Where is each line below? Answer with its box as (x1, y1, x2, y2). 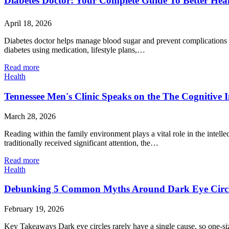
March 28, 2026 (4, 111, 56, 121)
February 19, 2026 (4, 204, 64, 214)
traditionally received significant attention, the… (4, 138, 158, 147)
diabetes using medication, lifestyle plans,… (4, 45, 145, 55)
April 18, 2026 (4, 19, 52, 28)
